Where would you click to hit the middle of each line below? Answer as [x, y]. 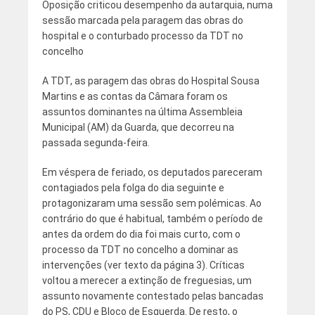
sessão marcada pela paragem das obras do [142, 21]
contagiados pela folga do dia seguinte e [133, 188]
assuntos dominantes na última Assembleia [142, 112]
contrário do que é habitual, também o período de [152, 219]
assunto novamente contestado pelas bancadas [153, 296]
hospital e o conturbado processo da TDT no [142, 36]
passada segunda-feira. [96, 143]
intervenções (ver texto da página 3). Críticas [143, 265]
